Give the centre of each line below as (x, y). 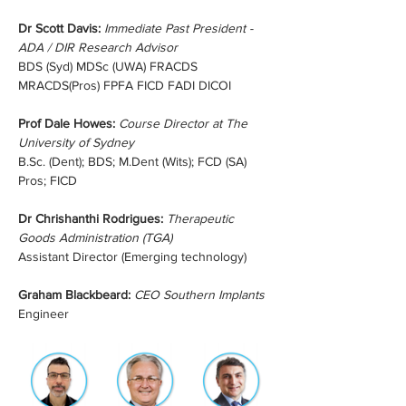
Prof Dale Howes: (67, 123)
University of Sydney (76, 142)
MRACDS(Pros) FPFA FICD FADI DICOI (125, 85)
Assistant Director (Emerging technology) (132, 256)
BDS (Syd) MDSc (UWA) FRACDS (110, 66)
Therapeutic (202, 218)
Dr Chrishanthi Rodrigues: (92, 218)
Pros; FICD (48, 180)
